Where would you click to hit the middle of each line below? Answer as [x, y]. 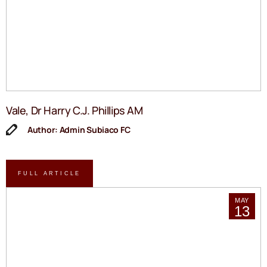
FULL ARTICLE [49, 173]
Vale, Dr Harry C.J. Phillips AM [74, 111]
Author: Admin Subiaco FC [79, 130]
